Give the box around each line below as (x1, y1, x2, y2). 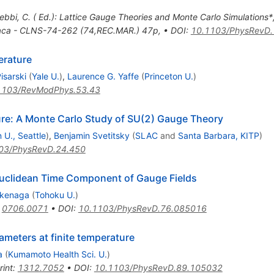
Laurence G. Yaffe (67, 71, 139, 82)
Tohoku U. (34, 190, 75, 201)
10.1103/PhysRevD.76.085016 (78, 203, 207, 214)
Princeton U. (144, 71, 193, 82)
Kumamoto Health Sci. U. (7, 249, 107, 260)
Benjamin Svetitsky (53, 130, 130, 141)
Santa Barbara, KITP (177, 130, 259, 141)
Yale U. (31, 71, 59, 82)
